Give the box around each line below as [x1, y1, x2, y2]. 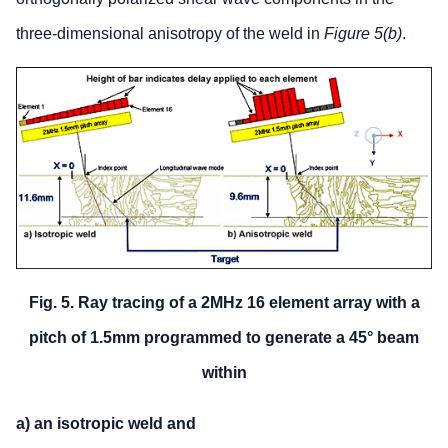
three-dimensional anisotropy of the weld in [16, 25, 324, 43]
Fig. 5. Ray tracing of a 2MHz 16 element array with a [28, 293, 420, 311]
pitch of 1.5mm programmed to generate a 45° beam [29, 328, 419, 346]
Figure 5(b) [324, 25, 402, 43]
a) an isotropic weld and [16, 414, 196, 432]
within [201, 363, 247, 381]
